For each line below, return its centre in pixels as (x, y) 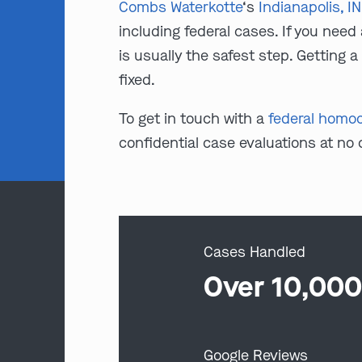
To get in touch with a (194, 118)
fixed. (137, 80)
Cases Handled (255, 252)
